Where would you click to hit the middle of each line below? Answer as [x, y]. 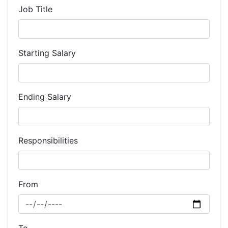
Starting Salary [47, 53]
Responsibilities [48, 140]
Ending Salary [45, 97]
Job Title [35, 9]
